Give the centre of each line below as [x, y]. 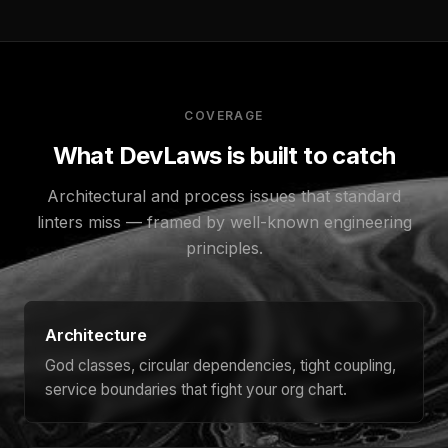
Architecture [96, 335]
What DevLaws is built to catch [224, 155]
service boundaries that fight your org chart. [196, 390]
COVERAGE [224, 115]
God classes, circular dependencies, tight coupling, [220, 366]
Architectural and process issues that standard [224, 196]
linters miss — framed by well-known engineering [224, 222]
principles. [224, 248]
